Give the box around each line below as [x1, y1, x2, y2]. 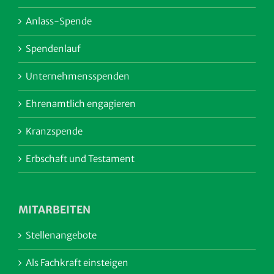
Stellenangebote [26, 229, 97, 242]
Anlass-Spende [26, 15, 92, 28]
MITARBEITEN [18, 203, 91, 217]
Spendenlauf [26, 43, 81, 55]
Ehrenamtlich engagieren [26, 98, 136, 110]
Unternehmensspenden [26, 70, 130, 83]
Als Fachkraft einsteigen [26, 257, 128, 269]
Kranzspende [26, 125, 83, 138]
